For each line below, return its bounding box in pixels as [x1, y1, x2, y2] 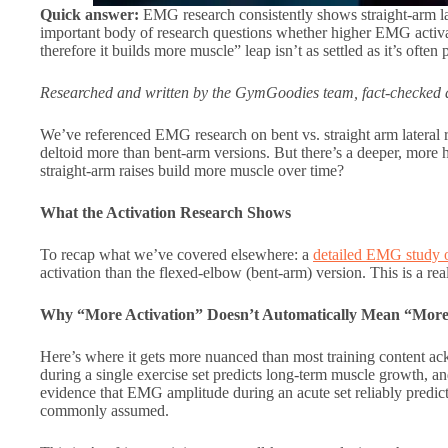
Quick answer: [40, 6, 139, 24]
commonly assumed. [40, 402, 169, 420]
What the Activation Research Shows [40, 204, 291, 222]
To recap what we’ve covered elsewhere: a [40, 246, 313, 264]
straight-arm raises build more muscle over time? [40, 162, 344, 180]
